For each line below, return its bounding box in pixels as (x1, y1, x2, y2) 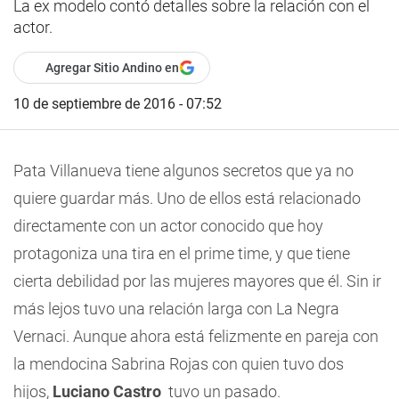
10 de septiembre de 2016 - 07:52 (13, 95, 222, 112)
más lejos (13, 299, 84, 318)
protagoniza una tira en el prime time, (13, 244, 275, 263)
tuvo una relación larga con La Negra (84, 299, 339, 318)
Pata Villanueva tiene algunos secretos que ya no (13, 161, 354, 180)
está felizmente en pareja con (175, 327, 379, 346)
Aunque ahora (73, 327, 175, 346)
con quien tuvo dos (212, 354, 344, 373)
